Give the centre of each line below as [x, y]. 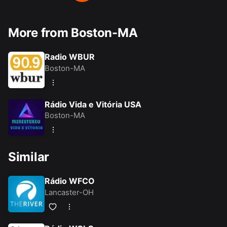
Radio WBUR [70, 57]
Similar [29, 157]
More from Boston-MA [73, 33]
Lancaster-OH [69, 192]
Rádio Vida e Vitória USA [93, 104]
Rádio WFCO [70, 181]
